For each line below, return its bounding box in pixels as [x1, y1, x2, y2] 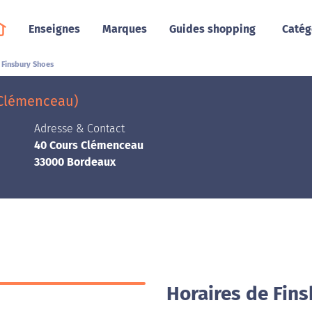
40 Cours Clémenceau [34, 139, 143, 152]
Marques [102, 22, 147, 36]
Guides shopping [169, 22, 256, 36]
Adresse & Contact [34, 122, 125, 135]
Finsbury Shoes [1, 60, 54, 69]
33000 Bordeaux [34, 155, 116, 169]
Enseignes [28, 22, 80, 36]
